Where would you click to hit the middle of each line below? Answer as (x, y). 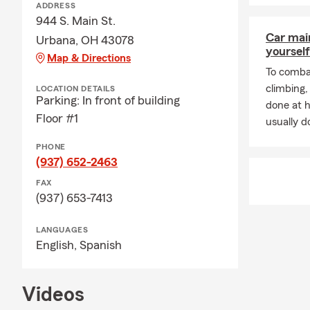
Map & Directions (89, 58)
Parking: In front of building (108, 100)
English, (58, 245)
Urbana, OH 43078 (85, 40)
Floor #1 (57, 118)
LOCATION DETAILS (76, 89)
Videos (53, 295)
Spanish (101, 245)
